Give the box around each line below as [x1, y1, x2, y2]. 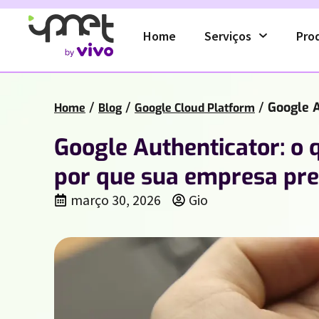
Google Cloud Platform [135, 100, 255, 115]
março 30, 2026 [70, 191, 161, 209]
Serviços [204, 27, 252, 44]
